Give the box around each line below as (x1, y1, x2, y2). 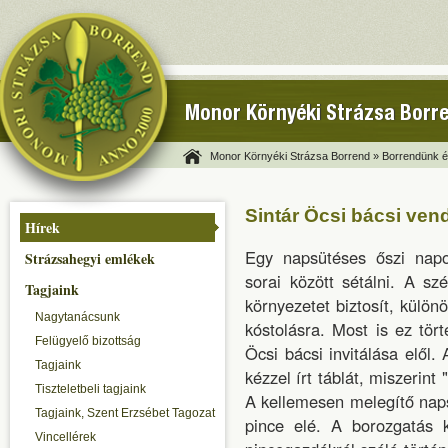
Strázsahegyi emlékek (25, 248, 155, 269)
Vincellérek (35, 430, 96, 444)
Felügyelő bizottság (35, 334, 141, 348)
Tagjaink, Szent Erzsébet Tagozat (35, 406, 215, 420)
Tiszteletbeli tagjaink (35, 382, 146, 396)
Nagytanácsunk (35, 310, 120, 324)
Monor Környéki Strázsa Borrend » (210, 150, 379, 162)
